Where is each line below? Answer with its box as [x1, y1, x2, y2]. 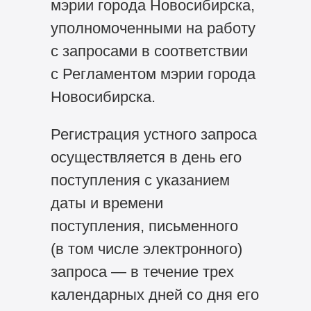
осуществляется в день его [50, 149, 242, 167]
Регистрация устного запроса [50, 126, 257, 144]
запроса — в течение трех [50, 263, 234, 281]
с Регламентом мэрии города [50, 65, 255, 83]
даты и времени [50, 194, 163, 212]
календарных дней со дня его [50, 286, 259, 304]
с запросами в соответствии [50, 42, 248, 60]
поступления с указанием [50, 171, 230, 190]
